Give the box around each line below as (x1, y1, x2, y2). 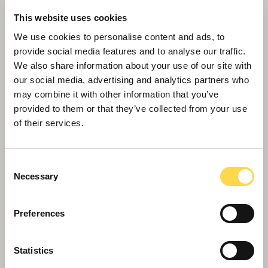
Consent (4, 159, 38, 169)
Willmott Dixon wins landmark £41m (29, 235, 209, 250)
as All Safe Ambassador (29, 16, 141, 31)
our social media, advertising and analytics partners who (14, 74, 249, 85)
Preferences (14, 208, 65, 218)
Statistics (14, 245, 53, 255)
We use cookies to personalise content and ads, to (14, 31, 225, 42)
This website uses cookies (14, 13, 127, 23)
